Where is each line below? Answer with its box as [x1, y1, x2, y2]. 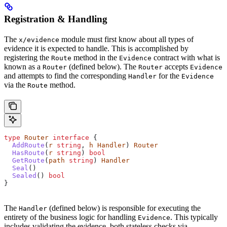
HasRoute [4, 148, 45, 157]
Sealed [4, 171, 36, 179]
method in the [71, 53, 119, 62]
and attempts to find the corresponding [4, 71, 128, 80]
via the [4, 80, 27, 89]
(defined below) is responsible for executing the [47, 203, 201, 212]
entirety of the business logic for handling [4, 212, 138, 221]
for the [157, 71, 181, 80]
